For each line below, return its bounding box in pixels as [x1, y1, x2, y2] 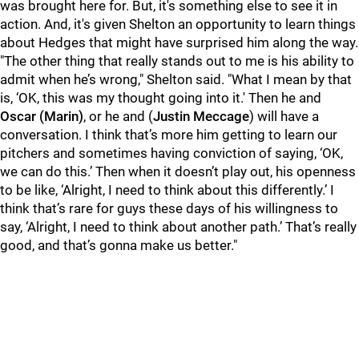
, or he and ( [83, 108, 153, 124]
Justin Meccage [153, 108, 249, 124]
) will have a [249, 108, 319, 124]
